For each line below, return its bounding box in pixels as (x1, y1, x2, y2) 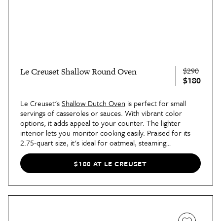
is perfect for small (125, 98, 186, 109)
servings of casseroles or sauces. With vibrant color (20, 108, 182, 119)
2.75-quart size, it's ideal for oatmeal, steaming (20, 137, 166, 148)
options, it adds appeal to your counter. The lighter (20, 117, 181, 129)
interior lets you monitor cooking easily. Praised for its (20, 127, 190, 139)
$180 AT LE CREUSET (74, 158, 147, 169)
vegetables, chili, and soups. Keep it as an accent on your (20, 147, 198, 158)
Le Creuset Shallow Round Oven (20, 66, 137, 78)
